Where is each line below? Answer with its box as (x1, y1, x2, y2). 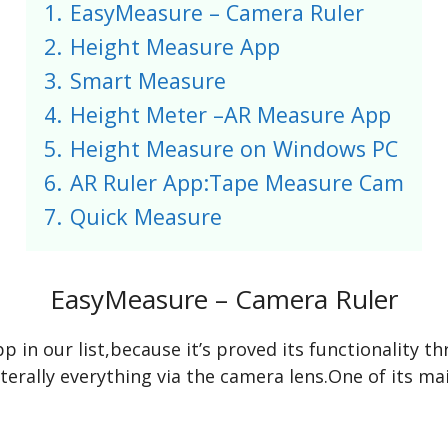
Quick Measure (70, 202, 222, 231)
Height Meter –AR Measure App (70, 100, 391, 129)
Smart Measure (70, 66, 226, 95)
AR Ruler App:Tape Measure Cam (70, 168, 404, 197)
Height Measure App (70, 32, 280, 61)
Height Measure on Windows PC (70, 134, 398, 163)
